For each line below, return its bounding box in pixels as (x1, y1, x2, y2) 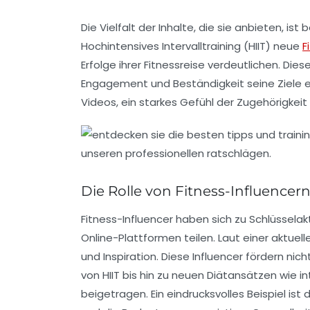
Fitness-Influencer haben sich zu (81, 211, 249, 226)
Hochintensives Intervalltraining (81, 38, 241, 53)
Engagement (81, 75, 148, 91)
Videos (81, 94, 116, 109)
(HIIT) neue (241, 38, 302, 53)
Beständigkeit (173, 75, 244, 91)
